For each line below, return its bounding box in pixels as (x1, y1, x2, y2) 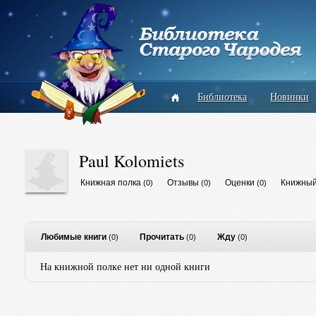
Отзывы (166, 178, 199, 188)
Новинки (270, 90, 310, 103)
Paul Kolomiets (78, 150, 184, 172)
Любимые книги (40, 232, 107, 242)
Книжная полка (80, 178, 141, 188)
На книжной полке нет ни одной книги (39, 260, 210, 273)
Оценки (224, 178, 255, 188)
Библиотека (197, 90, 248, 103)
